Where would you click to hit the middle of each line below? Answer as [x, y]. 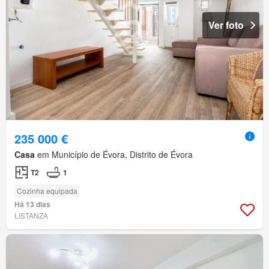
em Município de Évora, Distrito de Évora [114, 154]
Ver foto [226, 25]
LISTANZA [31, 215]
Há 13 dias [32, 204]
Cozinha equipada [47, 190]
